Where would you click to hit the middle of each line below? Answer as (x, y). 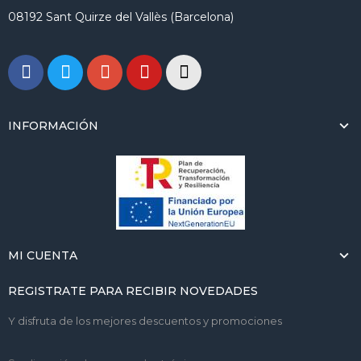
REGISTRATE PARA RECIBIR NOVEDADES (133, 290)
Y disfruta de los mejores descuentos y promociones (145, 320)
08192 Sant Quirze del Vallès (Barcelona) (121, 17)
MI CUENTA (43, 255)
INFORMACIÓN (53, 125)
